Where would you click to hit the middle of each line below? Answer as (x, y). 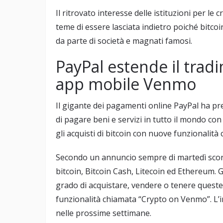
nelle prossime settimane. (104, 213)
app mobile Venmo (126, 84)
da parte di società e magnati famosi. (124, 41)
